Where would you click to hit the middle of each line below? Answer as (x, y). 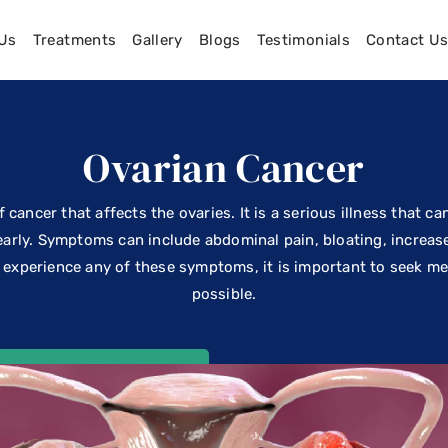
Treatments (74, 40)
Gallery (157, 40)
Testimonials (303, 40)
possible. (224, 294)
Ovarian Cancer (224, 168)
